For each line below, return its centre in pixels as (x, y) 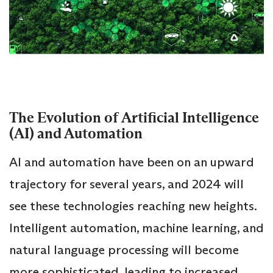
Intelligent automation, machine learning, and (136, 228)
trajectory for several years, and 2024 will (126, 184)
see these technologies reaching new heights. (133, 206)
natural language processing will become (124, 250)
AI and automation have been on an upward (132, 162)
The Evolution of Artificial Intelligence (134, 118)
